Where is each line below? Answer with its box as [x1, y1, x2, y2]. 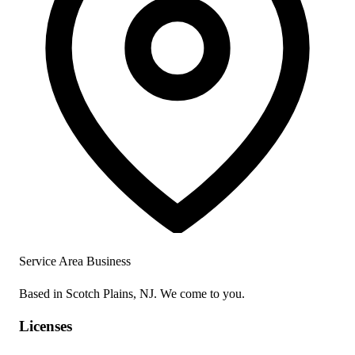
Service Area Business [19, 254, 131, 268]
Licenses [19, 318, 72, 335]
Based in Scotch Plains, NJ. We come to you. [19, 286, 245, 300]
